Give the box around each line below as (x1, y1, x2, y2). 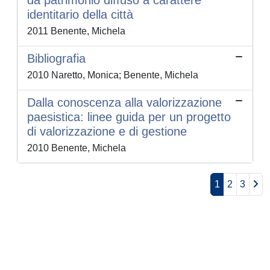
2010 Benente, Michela (27, 143, 126, 154)
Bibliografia (27, 52, 86, 66)
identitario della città (27, 8, 133, 22)
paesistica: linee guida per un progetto (27, 110, 231, 124)
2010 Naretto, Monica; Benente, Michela (27, 70, 198, 81)
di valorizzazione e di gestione (27, 125, 187, 139)
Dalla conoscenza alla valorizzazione (27, 96, 222, 110)
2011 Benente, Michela (27, 26, 125, 37)
